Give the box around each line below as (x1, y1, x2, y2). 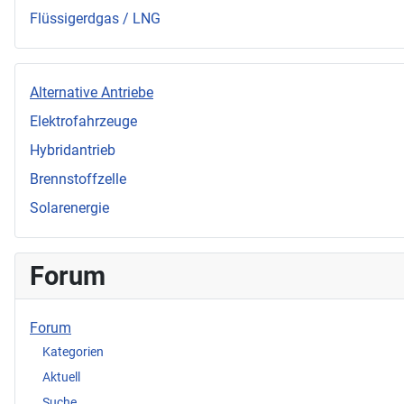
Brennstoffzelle (30, 170, 126, 188)
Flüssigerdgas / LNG (30, 10, 161, 28)
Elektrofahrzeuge (30, 113, 137, 131)
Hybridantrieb (30, 142, 115, 160)
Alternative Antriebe (30, 84, 153, 102)
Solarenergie (30, 199, 109, 217)
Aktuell (42, 369, 80, 384)
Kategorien (42, 344, 104, 359)
